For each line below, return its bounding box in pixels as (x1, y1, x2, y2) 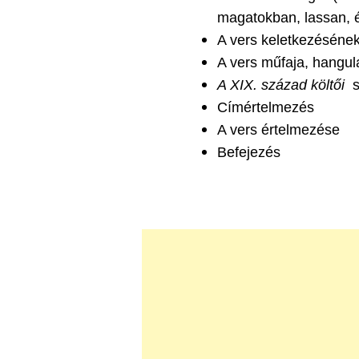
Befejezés (216, 144, 280, 160)
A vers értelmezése (216, 122, 340, 138)
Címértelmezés (216, 99, 314, 115)
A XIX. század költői (216, 77, 345, 93)
